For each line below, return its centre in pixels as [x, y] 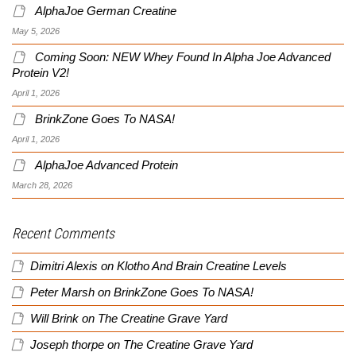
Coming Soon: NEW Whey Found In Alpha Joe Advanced [183, 57]
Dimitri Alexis [64, 266]
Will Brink [54, 318]
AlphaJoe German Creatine [106, 11]
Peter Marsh [62, 292]
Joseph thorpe [67, 344]
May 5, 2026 [36, 31]
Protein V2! [41, 73]
